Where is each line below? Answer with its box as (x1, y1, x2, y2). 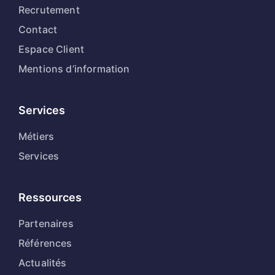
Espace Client (18, 43, 85, 56)
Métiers (18, 130, 55, 143)
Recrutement (18, 4, 80, 17)
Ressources (18, 191, 82, 204)
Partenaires (18, 217, 74, 230)
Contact (18, 23, 58, 36)
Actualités (18, 257, 67, 269)
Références (18, 237, 72, 250)
